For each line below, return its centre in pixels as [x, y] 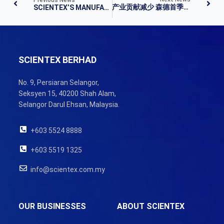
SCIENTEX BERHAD [57, 60]
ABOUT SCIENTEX [150, 206]
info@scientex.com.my [67, 169]
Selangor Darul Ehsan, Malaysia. [69, 105]
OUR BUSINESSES [52, 206]
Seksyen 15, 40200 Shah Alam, [67, 94]
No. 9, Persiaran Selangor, [58, 83]
